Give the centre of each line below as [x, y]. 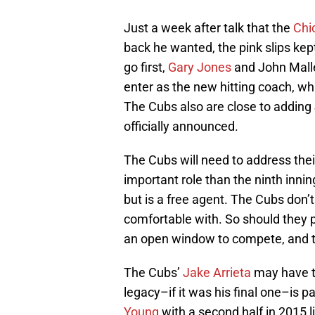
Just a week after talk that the [208, 28]
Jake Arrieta [217, 273]
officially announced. [181, 127]
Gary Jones [200, 67]
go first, [146, 67]
